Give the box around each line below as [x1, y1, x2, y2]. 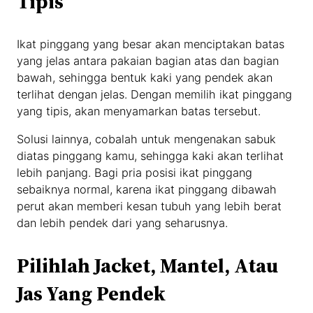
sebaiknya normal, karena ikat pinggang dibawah [17, 182, 277, 197]
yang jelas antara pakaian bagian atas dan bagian [17, 54, 279, 68]
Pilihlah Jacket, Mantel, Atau [17, 252, 279, 280]
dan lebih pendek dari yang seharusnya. [17, 216, 228, 231]
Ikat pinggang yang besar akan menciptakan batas [17, 37, 285, 52]
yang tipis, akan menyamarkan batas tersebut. [17, 104, 261, 119]
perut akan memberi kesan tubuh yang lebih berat [17, 199, 282, 214]
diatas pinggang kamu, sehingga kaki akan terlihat [17, 149, 284, 163]
